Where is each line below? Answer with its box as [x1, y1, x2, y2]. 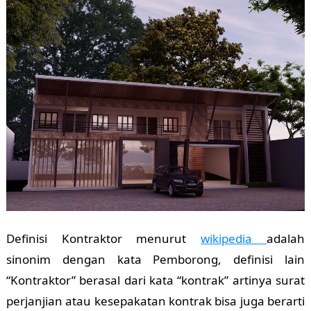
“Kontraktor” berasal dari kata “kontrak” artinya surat [6, 271, 305, 288]
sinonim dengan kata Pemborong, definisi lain [6, 251, 305, 267]
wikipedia [201, 230, 267, 246]
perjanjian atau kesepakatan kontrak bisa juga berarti [6, 292, 305, 309]
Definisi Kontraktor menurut [6, 230, 201, 246]
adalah [267, 230, 305, 246]
